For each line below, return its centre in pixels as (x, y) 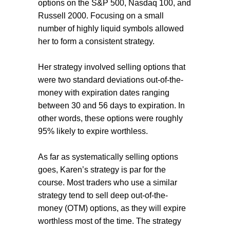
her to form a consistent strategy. (96, 42)
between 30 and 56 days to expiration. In (111, 106)
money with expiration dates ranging (104, 93)
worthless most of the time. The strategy (110, 221)
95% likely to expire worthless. (93, 131)
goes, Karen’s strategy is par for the (102, 170)
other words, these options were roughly (110, 119)
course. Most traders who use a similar (108, 183)
